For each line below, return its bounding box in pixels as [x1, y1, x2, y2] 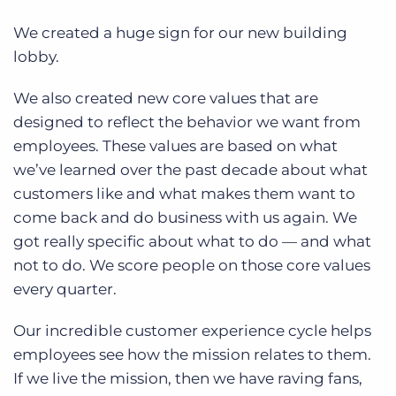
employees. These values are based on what [13, 137, 338, 156]
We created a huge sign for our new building [13, 24, 347, 42]
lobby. [13, 48, 59, 66]
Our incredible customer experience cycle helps [13, 322, 371, 340]
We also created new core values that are [13, 89, 318, 108]
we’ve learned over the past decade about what [13, 161, 368, 179]
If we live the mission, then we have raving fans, [13, 369, 362, 388]
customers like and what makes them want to [13, 185, 355, 203]
